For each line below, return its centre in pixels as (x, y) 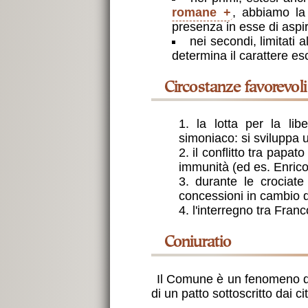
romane (195, 12)
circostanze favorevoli (240, 88)
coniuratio (202, 243)
